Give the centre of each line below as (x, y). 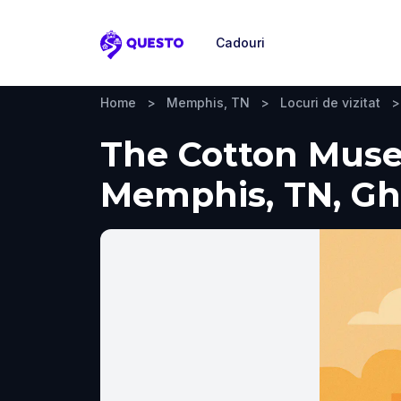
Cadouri (240, 43)
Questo (127, 54)
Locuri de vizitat (330, 102)
